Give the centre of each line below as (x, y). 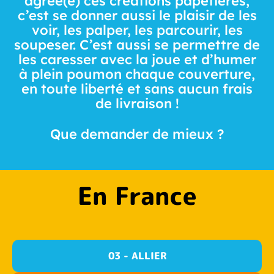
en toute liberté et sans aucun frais (137, 89)
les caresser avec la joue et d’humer (137, 59)
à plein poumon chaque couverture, (137, 74)
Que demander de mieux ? (137, 134)
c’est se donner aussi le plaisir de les (137, 15)
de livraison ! (137, 103)
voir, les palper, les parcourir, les (137, 30)
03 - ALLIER (137, 255)
